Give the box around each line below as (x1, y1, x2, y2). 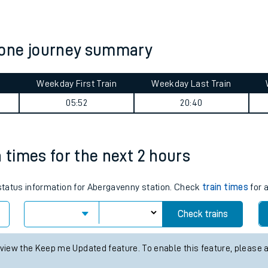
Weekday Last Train (151, 79, 232, 89)
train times (202, 182, 248, 192)
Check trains (177, 209, 228, 219)
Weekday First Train (36, 79, 117, 89)
